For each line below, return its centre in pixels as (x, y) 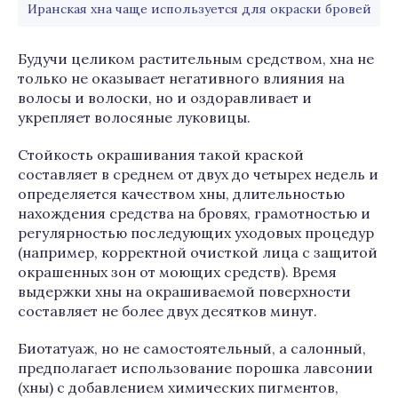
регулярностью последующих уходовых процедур (196, 233)
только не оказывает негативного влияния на (181, 78)
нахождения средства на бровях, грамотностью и (194, 213)
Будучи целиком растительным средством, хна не (196, 59)
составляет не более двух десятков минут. (167, 311)
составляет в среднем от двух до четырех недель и (198, 174)
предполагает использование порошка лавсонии (195, 368)
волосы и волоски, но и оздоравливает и (165, 98)
